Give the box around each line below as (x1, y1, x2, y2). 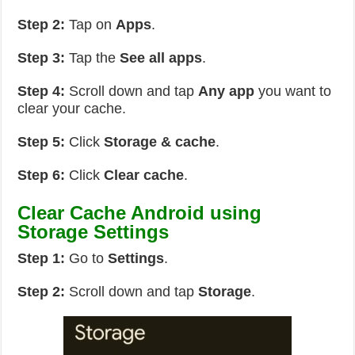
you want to (258, 83, 332, 99)
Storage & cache (104, 134, 216, 150)
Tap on (65, 17, 116, 32)
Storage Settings (17, 221, 170, 242)
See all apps (120, 50, 203, 66)
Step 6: (17, 167, 66, 183)
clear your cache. (17, 101, 127, 116)
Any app (198, 83, 259, 99)
